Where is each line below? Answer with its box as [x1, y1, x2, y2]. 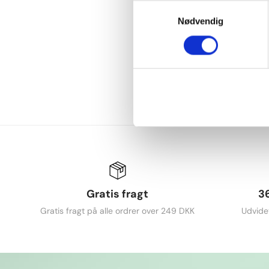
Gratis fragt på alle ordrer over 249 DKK [40, 205, 195, 217]
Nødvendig [177, 16, 224, 26]
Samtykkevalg [133, 2, 190, 13]
